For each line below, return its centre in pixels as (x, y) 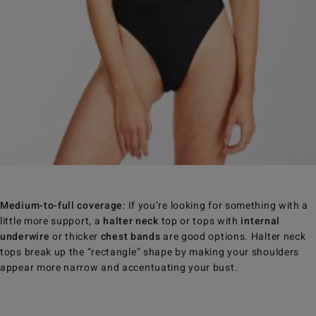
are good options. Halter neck (233, 237)
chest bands (130, 237)
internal (261, 221)
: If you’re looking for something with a (216, 206)
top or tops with (200, 221)
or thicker (75, 237)
